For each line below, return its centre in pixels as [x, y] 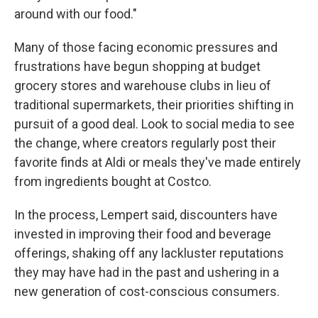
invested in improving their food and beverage [143, 234]
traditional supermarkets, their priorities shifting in [154, 105]
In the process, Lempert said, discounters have [146, 215]
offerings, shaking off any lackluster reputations [149, 253]
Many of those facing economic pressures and [146, 48]
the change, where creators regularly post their [145, 143]
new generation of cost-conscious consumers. [147, 292]
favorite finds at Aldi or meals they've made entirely [158, 163]
